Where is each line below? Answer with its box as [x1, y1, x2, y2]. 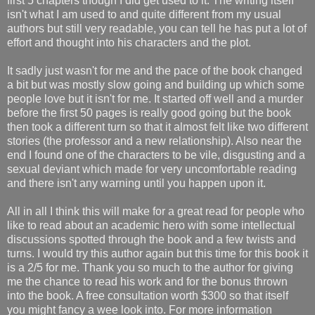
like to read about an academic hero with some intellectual [7, 219, 295, 231]
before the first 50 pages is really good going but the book [7, 106, 291, 119]
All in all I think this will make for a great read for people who [7, 205, 304, 217]
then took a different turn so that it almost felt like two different [7, 120, 308, 133]
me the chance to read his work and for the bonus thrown [7, 275, 288, 288]
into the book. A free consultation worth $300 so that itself [7, 289, 288, 302]
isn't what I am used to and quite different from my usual [7, 8, 281, 20]
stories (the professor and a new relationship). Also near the [7, 134, 302, 147]
